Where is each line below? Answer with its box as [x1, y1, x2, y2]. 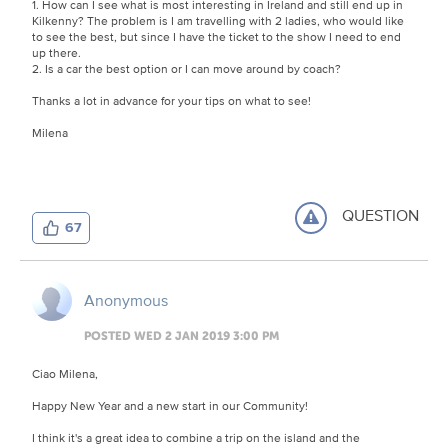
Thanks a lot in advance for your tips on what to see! [32, 91, 311, 109]
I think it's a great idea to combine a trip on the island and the [32, 428, 360, 446]
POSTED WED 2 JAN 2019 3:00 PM [84, 328, 279, 343]
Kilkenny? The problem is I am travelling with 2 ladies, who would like [32, 11, 404, 29]
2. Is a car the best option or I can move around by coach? [32, 59, 341, 77]
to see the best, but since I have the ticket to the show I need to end [32, 27, 401, 45]
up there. [32, 43, 81, 61]
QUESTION [342, 204, 419, 228]
